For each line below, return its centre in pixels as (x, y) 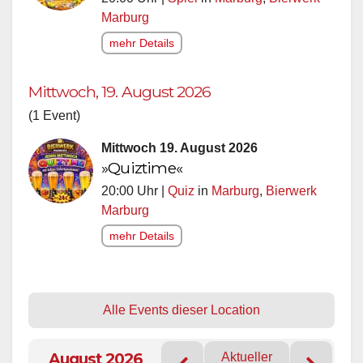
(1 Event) (54, 115)
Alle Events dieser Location (181, 310)
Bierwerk (291, 190)
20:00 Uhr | (135, 190)
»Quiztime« (142, 167)
